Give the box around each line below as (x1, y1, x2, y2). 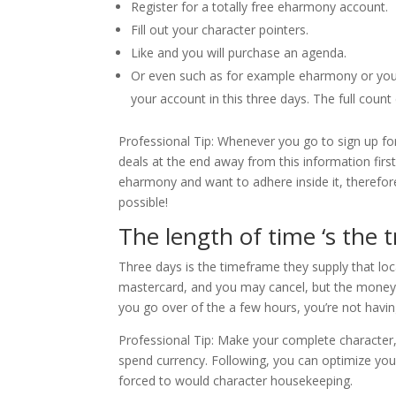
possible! (118, 194, 169, 210)
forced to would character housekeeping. (118, 372, 354, 389)
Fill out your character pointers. (131, 21, 309, 38)
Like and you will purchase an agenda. (131, 44, 347, 61)
